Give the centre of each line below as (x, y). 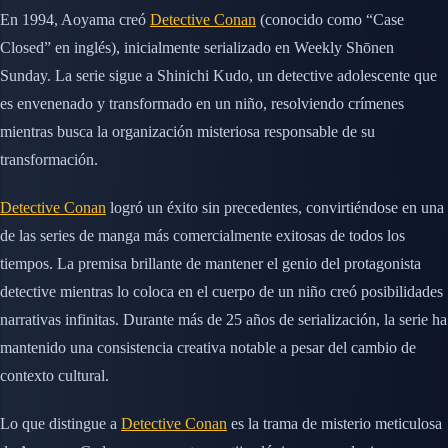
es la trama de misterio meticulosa (334, 423)
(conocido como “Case (330, 19)
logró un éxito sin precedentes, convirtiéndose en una (275, 207)
